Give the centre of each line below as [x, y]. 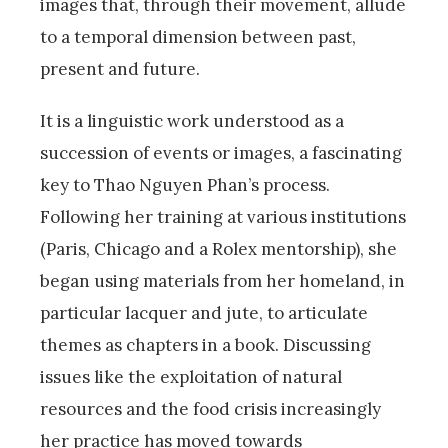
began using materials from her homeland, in [222, 281]
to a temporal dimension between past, [198, 37]
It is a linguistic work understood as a [192, 121]
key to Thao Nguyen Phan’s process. [185, 185]
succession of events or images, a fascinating [221, 153]
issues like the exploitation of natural [191, 377]
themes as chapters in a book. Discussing [205, 345]
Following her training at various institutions [223, 217]
